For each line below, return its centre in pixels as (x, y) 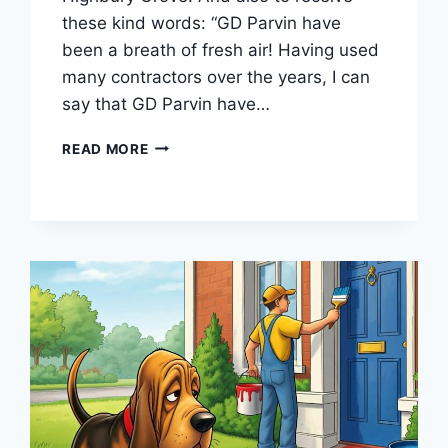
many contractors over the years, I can (216, 76)
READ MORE (105, 148)
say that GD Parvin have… (166, 103)
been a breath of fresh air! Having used (221, 49)
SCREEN (176, 164)
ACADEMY (185, 185)
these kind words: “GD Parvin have (202, 22)
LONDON (179, 143)
